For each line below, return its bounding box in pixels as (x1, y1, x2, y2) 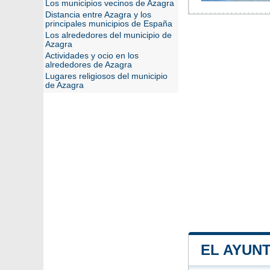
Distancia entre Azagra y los (45, 10, 151, 19)
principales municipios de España (45, 19, 172, 28)
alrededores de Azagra (45, 60, 132, 69)
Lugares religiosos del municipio (45, 72, 168, 81)
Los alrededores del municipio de (45, 31, 172, 40)
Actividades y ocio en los (45, 51, 139, 60)
